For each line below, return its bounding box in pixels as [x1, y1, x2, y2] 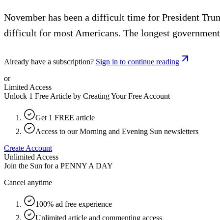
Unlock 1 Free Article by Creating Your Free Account [4, 91, 170, 100]
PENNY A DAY [60, 161, 113, 170]
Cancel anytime [4, 178, 52, 187]
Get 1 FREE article [35, 113, 95, 122]
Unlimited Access [4, 152, 58, 161]
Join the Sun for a [4, 161, 58, 170]
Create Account [4, 143, 52, 152]
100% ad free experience [35, 199, 112, 208]
